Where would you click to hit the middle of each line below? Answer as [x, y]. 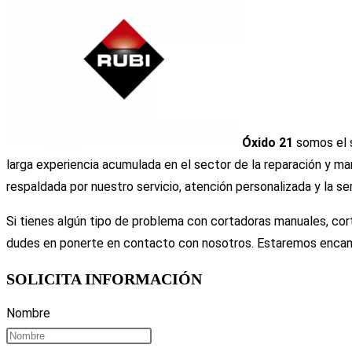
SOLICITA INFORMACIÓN [104, 279]
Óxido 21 [268, 143]
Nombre [28, 313]
